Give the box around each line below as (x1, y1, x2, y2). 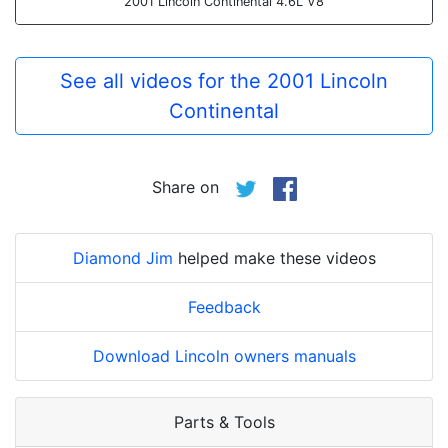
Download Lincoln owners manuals (92, 346, 356, 367)
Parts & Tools (173, 412, 275, 433)
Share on (151, 177, 234, 198)
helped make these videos (172, 248, 376, 269)
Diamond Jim (72, 248, 173, 269)
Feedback (187, 297, 261, 318)
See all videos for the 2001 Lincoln (60, 69, 388, 94)
